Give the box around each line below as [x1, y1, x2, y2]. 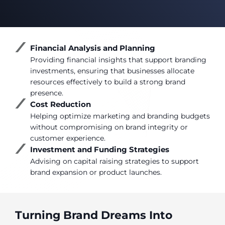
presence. [30, 88, 63, 98]
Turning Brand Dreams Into [15, 208, 172, 222]
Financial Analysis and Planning [30, 43, 155, 53]
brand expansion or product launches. [30, 168, 162, 177]
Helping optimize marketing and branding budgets [30, 111, 210, 121]
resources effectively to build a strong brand [30, 77, 185, 87]
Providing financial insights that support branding [30, 55, 206, 65]
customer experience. [30, 134, 105, 143]
